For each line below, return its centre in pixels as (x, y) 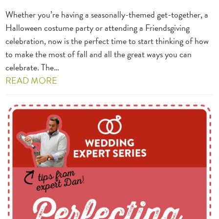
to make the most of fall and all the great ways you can (99, 54)
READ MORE (32, 81)
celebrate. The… (33, 67)
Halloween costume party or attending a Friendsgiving (98, 28)
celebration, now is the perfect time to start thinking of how (107, 41)
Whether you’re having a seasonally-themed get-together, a (107, 15)
